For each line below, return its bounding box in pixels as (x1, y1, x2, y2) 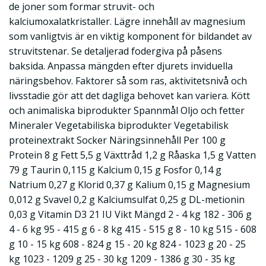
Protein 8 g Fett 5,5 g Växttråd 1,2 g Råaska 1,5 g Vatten (9, 148, 256, 161)
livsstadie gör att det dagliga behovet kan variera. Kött (9, 88, 250, 102)
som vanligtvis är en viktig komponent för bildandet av (9, 29, 252, 43)
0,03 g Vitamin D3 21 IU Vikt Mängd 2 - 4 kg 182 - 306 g (9, 207, 252, 221)
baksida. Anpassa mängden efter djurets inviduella (9, 59, 233, 72)
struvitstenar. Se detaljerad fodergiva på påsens (9, 44, 222, 58)
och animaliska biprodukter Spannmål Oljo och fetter (9, 103, 245, 117)
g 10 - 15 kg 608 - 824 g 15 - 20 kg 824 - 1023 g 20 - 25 (9, 237, 246, 251)
